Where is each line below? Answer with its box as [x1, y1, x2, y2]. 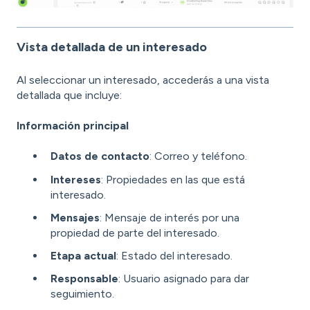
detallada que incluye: [17, 88, 122, 102]
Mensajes [51, 210, 100, 224]
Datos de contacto [51, 149, 149, 163]
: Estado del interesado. [116, 249, 232, 263]
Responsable [51, 272, 118, 286]
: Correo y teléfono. [149, 149, 247, 163]
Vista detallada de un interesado [17, 39, 207, 55]
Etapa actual [51, 249, 116, 263]
